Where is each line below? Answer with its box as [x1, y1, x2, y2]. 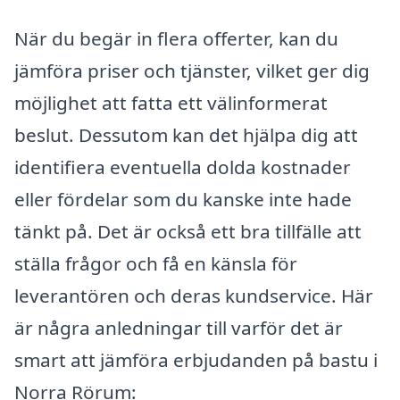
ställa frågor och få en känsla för [14, 251, 297, 277]
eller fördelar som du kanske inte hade [14, 187, 352, 212]
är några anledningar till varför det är [14, 315, 343, 341]
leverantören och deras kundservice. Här [14, 283, 373, 309]
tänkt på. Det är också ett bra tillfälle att [14, 219, 362, 245]
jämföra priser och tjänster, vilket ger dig [14, 58, 370, 84]
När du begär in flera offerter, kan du [14, 26, 338, 52]
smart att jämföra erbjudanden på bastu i [14, 347, 378, 373]
